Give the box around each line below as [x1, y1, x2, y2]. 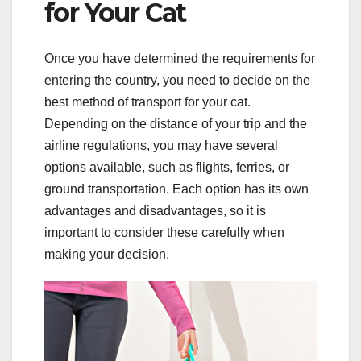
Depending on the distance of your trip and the [44, 116, 307, 131]
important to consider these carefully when [44, 225, 284, 239]
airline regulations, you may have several [44, 138, 278, 152]
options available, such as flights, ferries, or [44, 160, 289, 174]
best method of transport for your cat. [44, 94, 251, 109]
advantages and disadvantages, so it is [44, 203, 266, 218]
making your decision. [44, 247, 169, 261]
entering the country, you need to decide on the [44, 73, 310, 87]
